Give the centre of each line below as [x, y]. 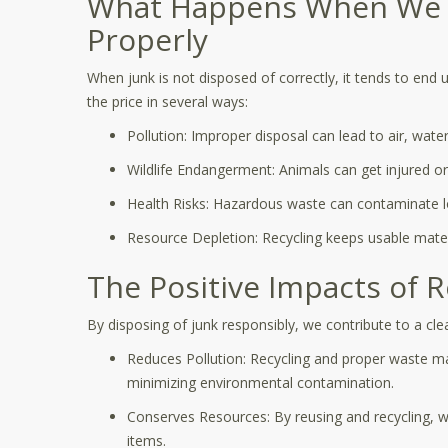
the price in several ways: [167, 101]
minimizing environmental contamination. [260, 382]
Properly [147, 39]
